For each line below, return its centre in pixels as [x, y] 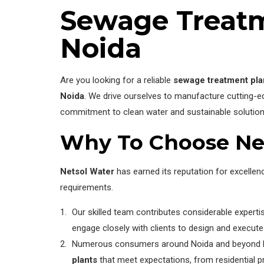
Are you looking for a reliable [117, 80]
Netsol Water [87, 171]
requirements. [87, 187]
